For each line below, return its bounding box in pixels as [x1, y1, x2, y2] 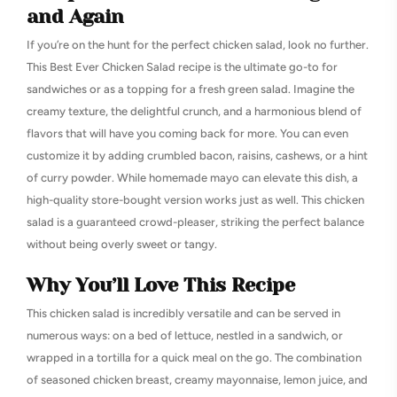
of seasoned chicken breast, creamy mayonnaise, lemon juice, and [27, 373, 368, 386]
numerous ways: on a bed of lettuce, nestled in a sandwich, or [27, 329, 343, 342]
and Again [27, 5, 124, 27]
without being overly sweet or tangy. [27, 237, 217, 251]
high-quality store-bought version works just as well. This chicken [27, 193, 364, 206]
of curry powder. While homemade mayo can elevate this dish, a [27, 171, 358, 184]
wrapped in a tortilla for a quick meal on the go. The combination [27, 351, 362, 364]
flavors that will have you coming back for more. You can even [27, 127, 348, 140]
